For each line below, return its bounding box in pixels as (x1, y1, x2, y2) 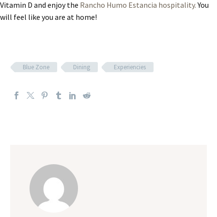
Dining (73, 63, 90, 72)
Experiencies (114, 63, 146, 72)
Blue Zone (23, 63, 49, 72)
